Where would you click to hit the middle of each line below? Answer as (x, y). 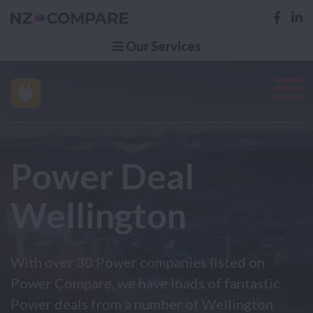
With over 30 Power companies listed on (138, 262)
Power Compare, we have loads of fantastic (145, 283)
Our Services (162, 46)
